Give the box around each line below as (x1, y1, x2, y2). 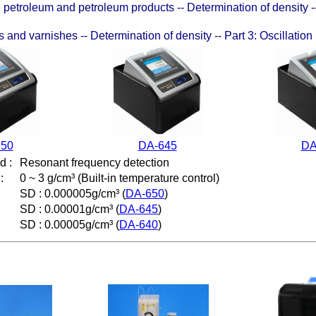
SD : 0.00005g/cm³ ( (20, 219, 119, 231)
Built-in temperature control (81, 172, 216, 184)
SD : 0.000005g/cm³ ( (20, 188, 126, 200)
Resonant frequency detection (20, 157, 169, 169)
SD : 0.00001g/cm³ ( (20, 203, 119, 215)
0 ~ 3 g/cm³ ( (20, 172, 81, 184)
